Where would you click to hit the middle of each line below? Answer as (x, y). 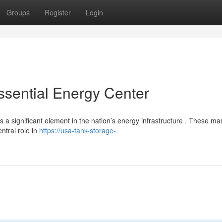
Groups (18, 12)
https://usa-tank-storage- (78, 130)
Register (58, 12)
